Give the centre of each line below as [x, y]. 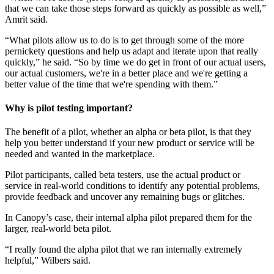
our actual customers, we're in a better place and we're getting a [126, 73]
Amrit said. [29, 19]
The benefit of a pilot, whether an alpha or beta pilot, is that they [128, 132]
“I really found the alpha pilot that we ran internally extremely [124, 250]
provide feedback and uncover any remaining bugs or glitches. [125, 197]
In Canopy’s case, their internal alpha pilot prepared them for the [128, 218]
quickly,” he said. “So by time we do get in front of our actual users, [135, 62]
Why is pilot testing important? [69, 108]
